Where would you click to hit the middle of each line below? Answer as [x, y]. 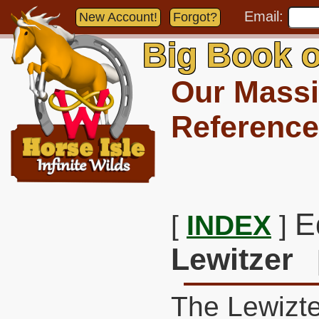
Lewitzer [232, 259]
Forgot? [195, 17]
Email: [266, 16]
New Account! [118, 17]
